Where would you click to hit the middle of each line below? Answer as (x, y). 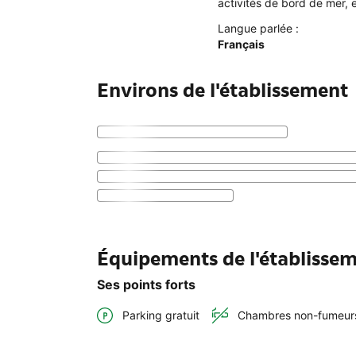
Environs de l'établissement (222, 90)
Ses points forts (146, 284)
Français (241, 44)
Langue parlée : (258, 28)
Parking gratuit (161, 315)
